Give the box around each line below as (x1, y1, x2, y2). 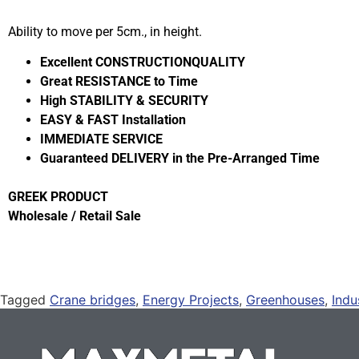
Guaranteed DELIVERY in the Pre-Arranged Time (40, 151, 320, 167)
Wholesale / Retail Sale (8, 208, 141, 224)
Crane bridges (50, 292, 135, 309)
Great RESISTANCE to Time (40, 74, 198, 90)
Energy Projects (143, 292, 239, 309)
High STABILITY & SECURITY (40, 93, 208, 109)
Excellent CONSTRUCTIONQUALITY (40, 54, 245, 71)
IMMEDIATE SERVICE (40, 131, 163, 147)
